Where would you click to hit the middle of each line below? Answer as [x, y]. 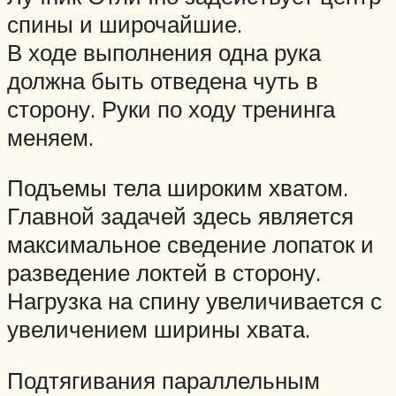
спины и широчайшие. [125, 23]
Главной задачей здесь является [180, 216]
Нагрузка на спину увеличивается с [194, 301]
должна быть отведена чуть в [163, 80]
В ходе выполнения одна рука [164, 52]
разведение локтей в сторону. [164, 273]
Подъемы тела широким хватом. [178, 188]
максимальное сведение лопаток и [190, 244]
